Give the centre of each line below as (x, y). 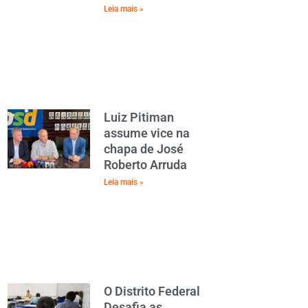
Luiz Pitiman (139, 118)
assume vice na (147, 133)
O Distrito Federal (152, 291)
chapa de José (144, 149)
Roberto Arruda (145, 165)
